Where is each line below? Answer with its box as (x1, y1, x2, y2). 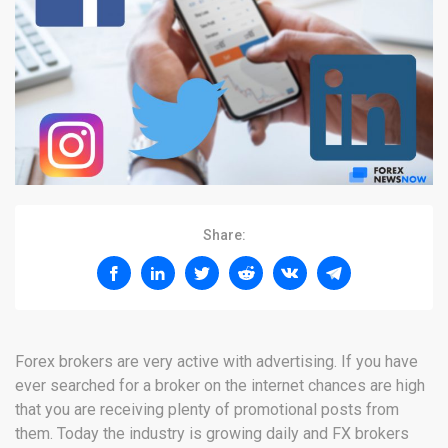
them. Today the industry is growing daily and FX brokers (15, 424, 409, 444)
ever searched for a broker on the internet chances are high (15, 376, 425, 396)
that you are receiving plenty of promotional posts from (15, 400, 399, 420)
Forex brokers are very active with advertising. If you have (15, 352, 418, 372)
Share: (202, 227, 246, 244)
